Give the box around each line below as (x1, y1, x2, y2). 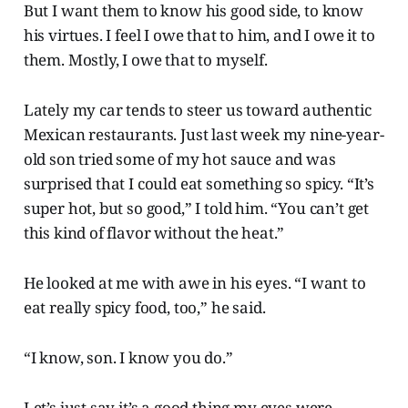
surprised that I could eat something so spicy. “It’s (23, 172, 374, 194)
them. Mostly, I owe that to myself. (23, 48, 268, 70)
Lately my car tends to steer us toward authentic (23, 98, 372, 120)
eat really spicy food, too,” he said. (23, 296, 266, 318)
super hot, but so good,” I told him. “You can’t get (23, 197, 370, 219)
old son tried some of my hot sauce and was (23, 148, 336, 169)
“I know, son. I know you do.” (23, 346, 233, 368)
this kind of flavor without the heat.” (23, 221, 285, 243)
